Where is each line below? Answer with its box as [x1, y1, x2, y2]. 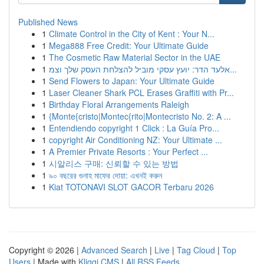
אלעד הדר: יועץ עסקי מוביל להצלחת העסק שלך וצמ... [230, 63, 237, 75]
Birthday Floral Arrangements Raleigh [49, 98, 189, 110]
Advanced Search [81, 244, 147, 256]
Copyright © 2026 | [9, 244, 81, 256]
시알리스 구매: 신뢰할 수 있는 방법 [49, 157, 179, 169]
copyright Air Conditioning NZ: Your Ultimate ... [49, 134, 222, 146]
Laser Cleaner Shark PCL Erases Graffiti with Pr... [49, 87, 234, 98]
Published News [18, 16, 78, 28]
